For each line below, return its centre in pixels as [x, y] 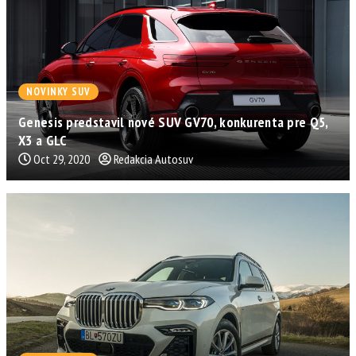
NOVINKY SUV [58, 92]
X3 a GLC [43, 141]
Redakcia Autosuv [153, 159]
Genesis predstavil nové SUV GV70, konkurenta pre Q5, [173, 122]
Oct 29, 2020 [62, 159]
